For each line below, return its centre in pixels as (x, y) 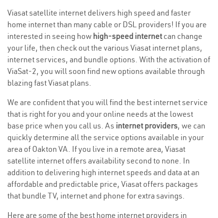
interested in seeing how (50, 36)
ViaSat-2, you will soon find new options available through (106, 71)
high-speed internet (127, 36)
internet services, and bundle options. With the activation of (109, 59)
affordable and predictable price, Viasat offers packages (103, 184)
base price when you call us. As (62, 126)
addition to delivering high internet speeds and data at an (103, 172)
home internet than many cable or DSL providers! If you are (107, 24)
